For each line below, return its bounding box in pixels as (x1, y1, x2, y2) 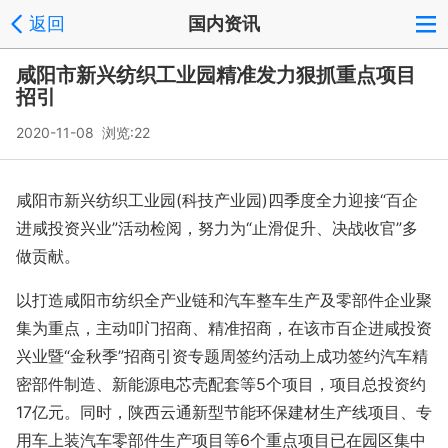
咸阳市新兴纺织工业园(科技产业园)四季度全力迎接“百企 (16, 190, 418, 210)
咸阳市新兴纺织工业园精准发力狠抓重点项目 (16, 63, 416, 87)
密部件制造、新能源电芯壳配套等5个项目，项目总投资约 (16, 374, 426, 394)
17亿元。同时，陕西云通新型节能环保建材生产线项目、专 (16, 402, 432, 422)
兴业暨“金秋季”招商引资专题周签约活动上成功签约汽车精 (16, 346, 428, 366)
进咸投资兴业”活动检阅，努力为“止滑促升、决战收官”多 (16, 218, 418, 238)
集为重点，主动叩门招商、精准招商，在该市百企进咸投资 (16, 318, 432, 338)
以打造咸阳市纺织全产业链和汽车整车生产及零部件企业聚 (16, 290, 432, 310)
